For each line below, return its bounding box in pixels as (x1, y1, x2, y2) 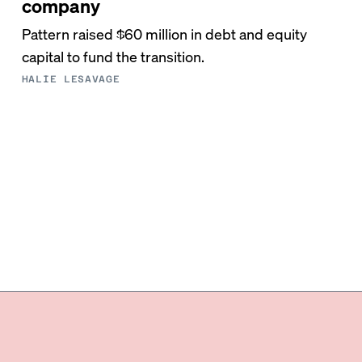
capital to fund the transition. (21, 47, 204, 65)
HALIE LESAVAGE (21, 74, 120, 85)
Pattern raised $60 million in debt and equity (21, 24, 307, 43)
